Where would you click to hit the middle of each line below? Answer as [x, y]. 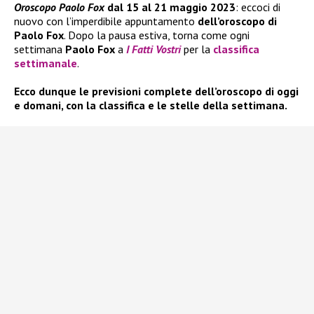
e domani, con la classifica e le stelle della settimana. [151, 105]
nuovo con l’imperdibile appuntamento [106, 21]
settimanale [46, 63]
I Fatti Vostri [153, 49]
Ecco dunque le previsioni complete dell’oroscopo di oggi [156, 91]
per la [197, 49]
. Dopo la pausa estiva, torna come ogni [157, 35]
